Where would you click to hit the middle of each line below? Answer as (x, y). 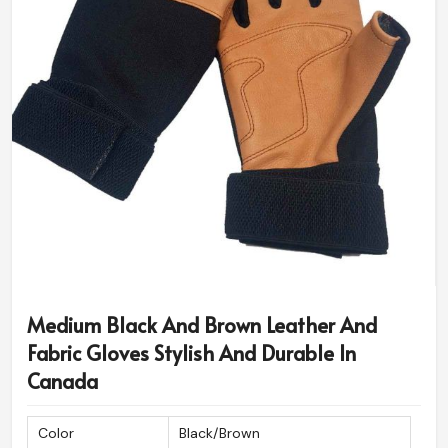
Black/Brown (219, 433)
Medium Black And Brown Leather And (202, 325)
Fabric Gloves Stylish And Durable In (191, 353)
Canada (62, 381)
